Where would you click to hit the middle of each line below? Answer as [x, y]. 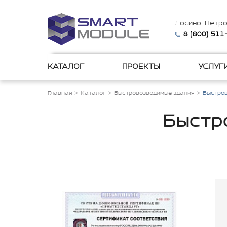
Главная [60, 93]
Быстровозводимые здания [154, 93]
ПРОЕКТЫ [141, 67]
